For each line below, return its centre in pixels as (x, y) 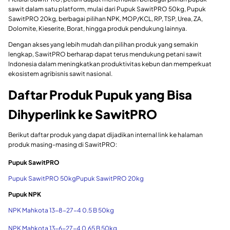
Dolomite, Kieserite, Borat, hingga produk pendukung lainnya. (98, 29)
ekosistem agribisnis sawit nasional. (60, 74)
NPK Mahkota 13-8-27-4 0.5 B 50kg (61, 210)
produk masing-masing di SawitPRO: (63, 145)
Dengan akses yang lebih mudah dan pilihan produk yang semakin (103, 45)
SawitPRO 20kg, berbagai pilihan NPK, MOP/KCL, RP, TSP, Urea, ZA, (106, 19)
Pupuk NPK (25, 195)
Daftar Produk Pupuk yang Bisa (100, 95)
